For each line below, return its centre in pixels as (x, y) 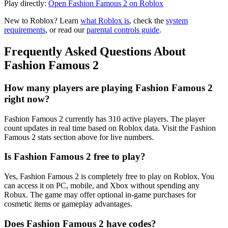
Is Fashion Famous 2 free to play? (75, 157)
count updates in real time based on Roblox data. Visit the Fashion (110, 128)
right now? (27, 99)
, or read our (66, 30)
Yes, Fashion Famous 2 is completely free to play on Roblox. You (109, 176)
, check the (148, 21)
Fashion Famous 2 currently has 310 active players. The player (105, 119)
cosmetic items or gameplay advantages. (68, 204)
